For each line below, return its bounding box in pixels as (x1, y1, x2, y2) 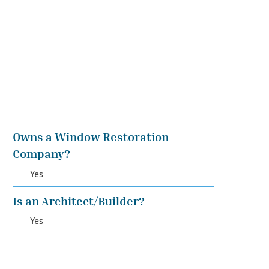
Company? (12, 146, 70, 161)
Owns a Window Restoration (12, 129, 169, 144)
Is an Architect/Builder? (12, 193, 145, 208)
